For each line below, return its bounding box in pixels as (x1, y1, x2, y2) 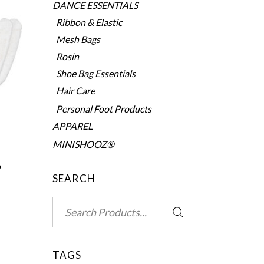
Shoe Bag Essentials (55, 68, 136, 79)
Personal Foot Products (55, 103, 151, 115)
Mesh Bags (55, 34, 100, 45)
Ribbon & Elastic (55, 16, 122, 28)
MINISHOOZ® (52, 138, 114, 150)
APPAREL (52, 120, 93, 132)
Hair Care (55, 85, 95, 96)
